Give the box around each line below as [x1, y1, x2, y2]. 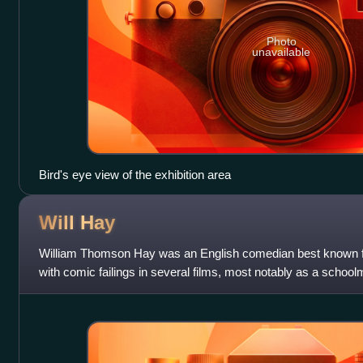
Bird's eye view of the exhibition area [38, 168, 231, 182]
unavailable [252, 45, 311, 59]
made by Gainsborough [38, 284, 163, 298]
